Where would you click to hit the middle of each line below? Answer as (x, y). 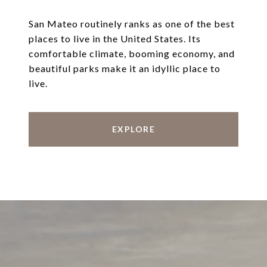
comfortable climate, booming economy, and (132, 54)
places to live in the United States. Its (115, 39)
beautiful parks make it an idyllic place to (125, 69)
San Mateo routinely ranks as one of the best (132, 24)
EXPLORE (133, 129)
